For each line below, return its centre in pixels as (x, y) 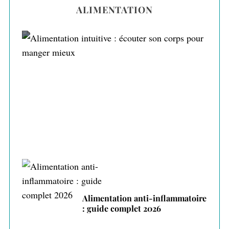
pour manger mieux (114, 92)
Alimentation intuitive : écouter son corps (114, 82)
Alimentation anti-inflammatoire (144, 198)
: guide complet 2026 (121, 209)
